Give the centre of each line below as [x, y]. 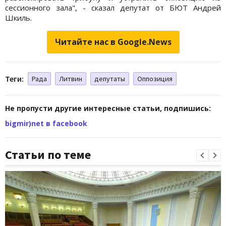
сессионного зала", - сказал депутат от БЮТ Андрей [113, 7]
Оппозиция [155, 78]
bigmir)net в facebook [46, 123]
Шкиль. [18, 17]
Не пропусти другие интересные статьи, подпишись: [108, 108]
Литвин [71, 78]
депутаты [110, 78]
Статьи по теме [48, 154]
